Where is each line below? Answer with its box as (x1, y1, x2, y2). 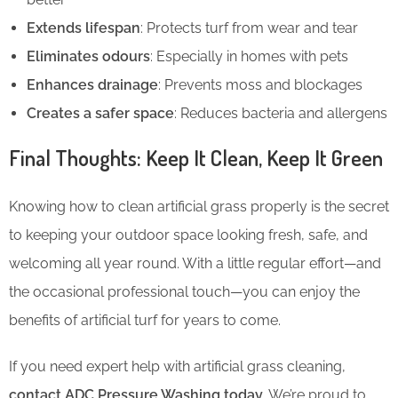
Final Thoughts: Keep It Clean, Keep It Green (9, 143, 383, 171)
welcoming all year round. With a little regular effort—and (9, 254, 381, 272)
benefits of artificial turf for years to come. (9, 311, 281, 329)
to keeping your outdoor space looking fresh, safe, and (9, 226, 368, 243)
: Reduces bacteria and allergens (174, 104, 387, 122)
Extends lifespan (27, 19, 140, 36)
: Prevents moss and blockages (158, 76, 362, 93)
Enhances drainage (27, 76, 158, 93)
